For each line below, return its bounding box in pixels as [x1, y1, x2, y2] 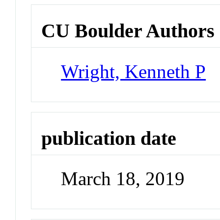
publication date [41, 127, 177, 149]
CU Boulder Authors [41, 20, 215, 42]
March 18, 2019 [61, 168, 185, 190]
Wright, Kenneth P [61, 60, 206, 82]
